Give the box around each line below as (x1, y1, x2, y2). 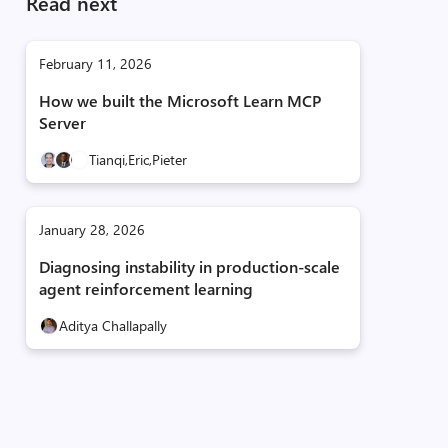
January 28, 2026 (38, 220, 145, 239)
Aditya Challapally (58, 316, 167, 335)
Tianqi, (88, 150, 128, 169)
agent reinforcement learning (38, 278, 253, 299)
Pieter (151, 150, 187, 169)
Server (38, 112, 86, 133)
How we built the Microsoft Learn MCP (38, 90, 321, 111)
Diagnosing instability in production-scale (38, 256, 340, 277)
